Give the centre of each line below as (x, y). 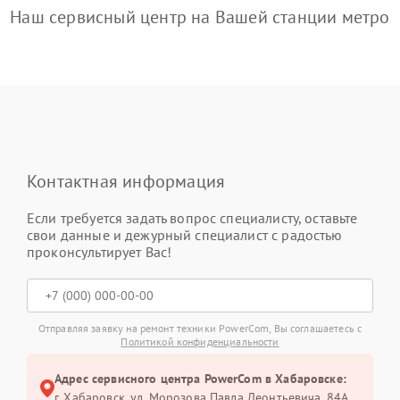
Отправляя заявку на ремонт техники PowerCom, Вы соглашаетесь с (200, 328)
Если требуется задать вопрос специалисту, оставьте (192, 218)
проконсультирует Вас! (100, 252)
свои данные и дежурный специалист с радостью (185, 235)
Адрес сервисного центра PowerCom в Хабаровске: (200, 379)
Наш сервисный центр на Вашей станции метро (200, 17)
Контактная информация (126, 181)
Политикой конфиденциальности (200, 342)
